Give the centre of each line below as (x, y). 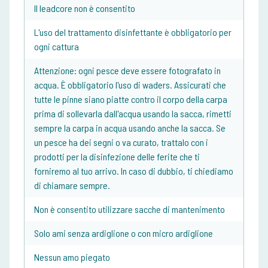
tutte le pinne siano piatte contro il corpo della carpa (131, 99)
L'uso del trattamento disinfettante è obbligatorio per (133, 32)
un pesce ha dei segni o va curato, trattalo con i (121, 142)
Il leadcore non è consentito (85, 8)
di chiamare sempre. (72, 185)
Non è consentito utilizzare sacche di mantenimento (130, 209)
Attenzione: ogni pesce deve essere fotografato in (127, 71)
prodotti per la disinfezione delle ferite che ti (117, 157)
